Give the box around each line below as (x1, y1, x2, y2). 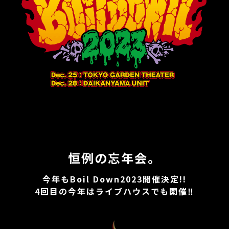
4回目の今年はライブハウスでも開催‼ (35, 185, 194, 198)
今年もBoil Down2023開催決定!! (42, 173, 187, 186)
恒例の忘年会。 (68, 149, 161, 167)
